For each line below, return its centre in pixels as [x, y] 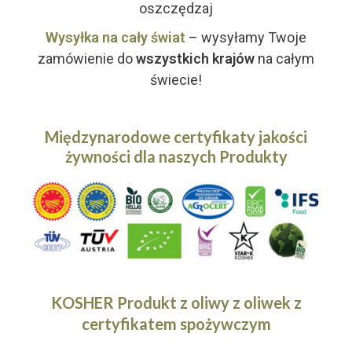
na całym [284, 59]
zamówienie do [87, 59]
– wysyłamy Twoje [246, 38]
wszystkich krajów [195, 59]
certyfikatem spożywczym [176, 323]
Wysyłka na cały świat [115, 38]
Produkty [251, 157]
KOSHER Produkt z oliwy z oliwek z [176, 302]
